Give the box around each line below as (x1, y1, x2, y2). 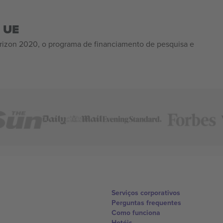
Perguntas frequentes (111, 197, 181, 208)
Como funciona (111, 207, 160, 218)
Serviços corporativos (111, 187, 180, 198)
